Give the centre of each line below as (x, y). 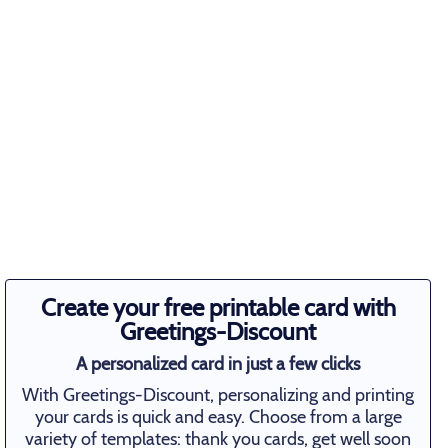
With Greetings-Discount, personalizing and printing (218, 395)
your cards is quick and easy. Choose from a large (218, 417)
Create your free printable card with (218, 307)
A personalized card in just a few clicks (218, 364)
